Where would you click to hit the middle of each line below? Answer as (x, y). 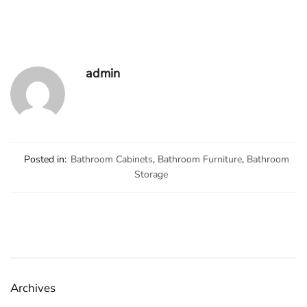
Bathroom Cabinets (111, 159)
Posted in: (45, 159)
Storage (151, 174)
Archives (33, 288)
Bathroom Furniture (199, 159)
